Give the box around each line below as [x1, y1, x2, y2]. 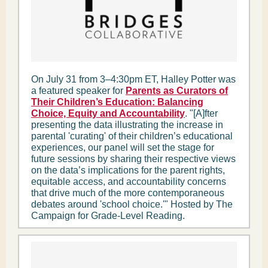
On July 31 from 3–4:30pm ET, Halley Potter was [31, 74, 236, 84]
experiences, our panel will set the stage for [31, 142, 214, 153]
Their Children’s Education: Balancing [31, 97, 203, 107]
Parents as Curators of [126, 86, 228, 96]
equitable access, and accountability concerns [31, 176, 226, 187]
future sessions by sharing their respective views [31, 154, 236, 164]
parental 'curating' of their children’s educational [31, 131, 233, 141]
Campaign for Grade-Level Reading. [31, 211, 185, 221]
